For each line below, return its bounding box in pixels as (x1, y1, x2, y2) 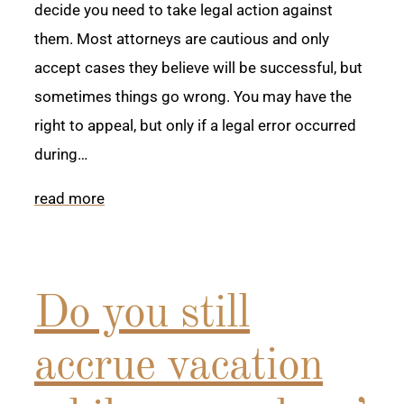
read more (34, 189, 105, 208)
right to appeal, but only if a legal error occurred (34, 116, 356, 135)
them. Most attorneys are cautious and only (34, 30, 329, 49)
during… (34, 145, 87, 164)
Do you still (34, 292, 250, 338)
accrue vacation (34, 344, 323, 390)
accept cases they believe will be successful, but (34, 59, 363, 78)
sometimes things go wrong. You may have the (34, 87, 352, 106)
